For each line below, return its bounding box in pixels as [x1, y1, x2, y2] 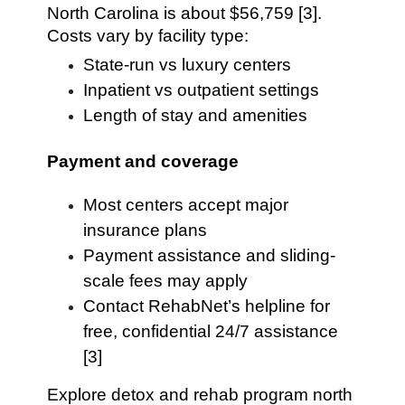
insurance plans [83, 221, 208, 240]
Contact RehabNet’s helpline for [83, 297, 331, 316]
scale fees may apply [83, 271, 249, 290]
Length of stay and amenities [83, 106, 308, 125]
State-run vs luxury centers [83, 55, 292, 74]
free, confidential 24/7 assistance [83, 322, 339, 341]
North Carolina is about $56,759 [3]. [47, 4, 323, 23]
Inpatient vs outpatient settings [83, 80, 320, 99]
